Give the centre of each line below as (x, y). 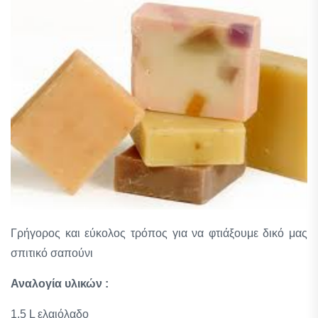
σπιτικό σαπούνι (52, 253)
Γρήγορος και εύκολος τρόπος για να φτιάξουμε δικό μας (159, 233)
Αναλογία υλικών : (60, 284)
